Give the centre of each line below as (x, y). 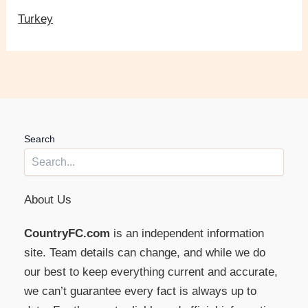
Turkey (36, 19)
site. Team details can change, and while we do (145, 253)
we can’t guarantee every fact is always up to (140, 291)
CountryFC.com (67, 233)
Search (40, 139)
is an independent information (187, 233)
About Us (48, 199)
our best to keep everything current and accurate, (151, 272)
